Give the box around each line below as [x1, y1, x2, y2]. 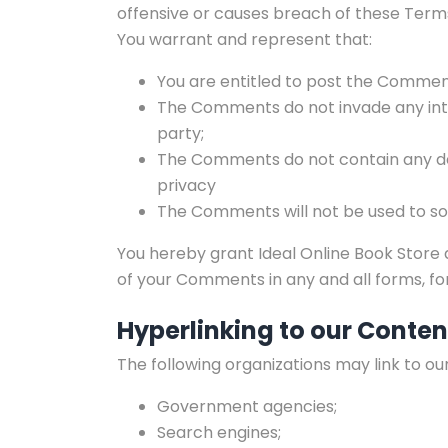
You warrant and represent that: [117, 28, 372, 52]
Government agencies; [157, 395, 337, 419]
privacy [157, 174, 216, 198]
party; [157, 122, 204, 146]
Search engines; [157, 421, 281, 445]
